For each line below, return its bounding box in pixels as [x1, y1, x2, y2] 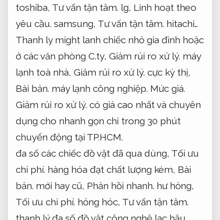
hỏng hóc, [75, 196, 122, 208]
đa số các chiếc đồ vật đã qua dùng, [16, 148, 171, 159]
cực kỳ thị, [145, 67, 191, 78]
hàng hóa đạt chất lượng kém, [45, 164, 178, 175]
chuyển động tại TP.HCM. [16, 132, 123, 143]
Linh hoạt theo [134, 2, 196, 13]
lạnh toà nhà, [16, 67, 74, 78]
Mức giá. [150, 83, 185, 94]
